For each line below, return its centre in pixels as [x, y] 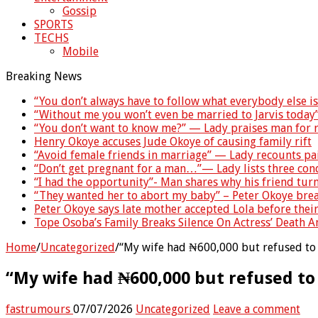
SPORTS [54, 24]
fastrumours [39, 309]
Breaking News [44, 76]
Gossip [79, 11]
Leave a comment [257, 309]
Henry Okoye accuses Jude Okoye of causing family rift [173, 141]
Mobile [81, 51]
